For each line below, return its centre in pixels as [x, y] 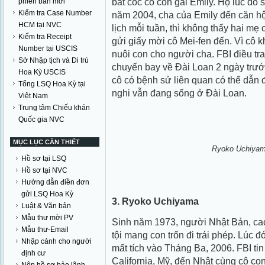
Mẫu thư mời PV [47, 218]
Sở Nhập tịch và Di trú [54, 60]
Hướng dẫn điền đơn [55, 182]
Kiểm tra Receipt [45, 37]
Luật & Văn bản [46, 206]
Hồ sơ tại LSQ [44, 159]
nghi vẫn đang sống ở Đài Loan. [179, 93]
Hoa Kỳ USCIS [42, 72]
